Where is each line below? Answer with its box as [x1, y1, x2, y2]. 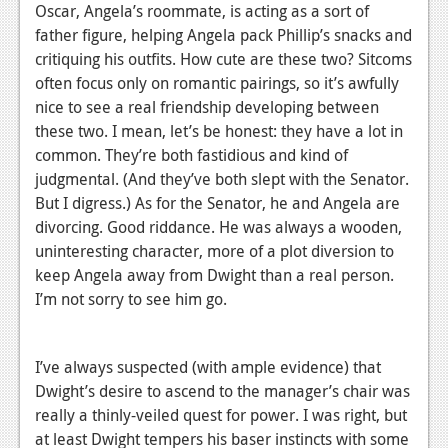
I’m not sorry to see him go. [35, 287, 227, 310]
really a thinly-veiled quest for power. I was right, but [35, 403, 407, 426]
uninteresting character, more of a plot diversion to [35, 239, 394, 262]
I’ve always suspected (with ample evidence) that [35, 355, 381, 378]
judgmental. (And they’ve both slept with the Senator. [35, 167, 409, 190]
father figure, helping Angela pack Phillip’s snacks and [35, 23, 412, 46]
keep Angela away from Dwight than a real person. [35, 263, 394, 286]
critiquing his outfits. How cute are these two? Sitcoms [35, 47, 412, 70]
